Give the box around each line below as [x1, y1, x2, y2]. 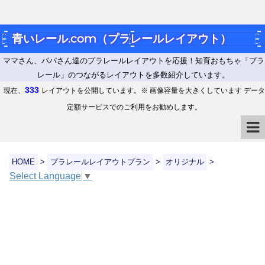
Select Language [9, 170, 81, 181]
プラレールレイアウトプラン [50, 157, 150, 166]
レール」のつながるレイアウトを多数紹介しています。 [37, 70, 230, 79]
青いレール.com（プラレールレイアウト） [12, 32, 231, 46]
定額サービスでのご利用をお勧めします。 [66, 103, 202, 111]
